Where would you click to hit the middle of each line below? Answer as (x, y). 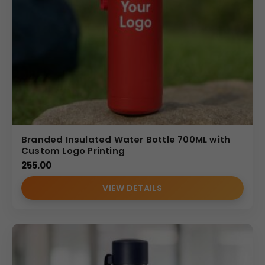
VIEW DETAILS (132, 188)
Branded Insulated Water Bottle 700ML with (126, 139)
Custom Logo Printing (73, 150)
